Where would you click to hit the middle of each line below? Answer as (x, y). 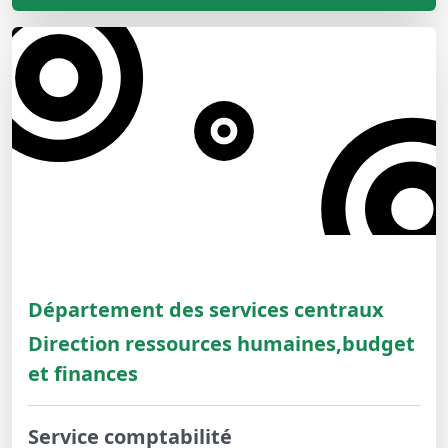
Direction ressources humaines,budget (221, 344)
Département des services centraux (206, 310)
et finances (83, 374)
